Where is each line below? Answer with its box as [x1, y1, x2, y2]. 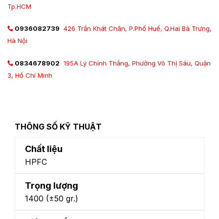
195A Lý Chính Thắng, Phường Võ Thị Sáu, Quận [64, 59, 211, 67]
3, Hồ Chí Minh [7, 71, 52, 80]
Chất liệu [25, 143, 63, 154]
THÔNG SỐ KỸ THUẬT [15, 121, 102, 131]
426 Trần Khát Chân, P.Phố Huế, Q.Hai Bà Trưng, [64, 24, 212, 33]
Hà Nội [7, 37, 27, 45]
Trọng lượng [25, 180, 78, 191]
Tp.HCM [7, 2, 31, 10]
